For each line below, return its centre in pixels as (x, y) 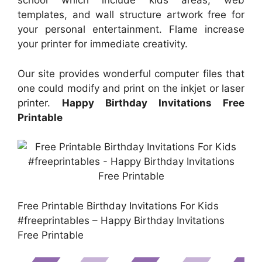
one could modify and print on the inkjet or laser (131, 88)
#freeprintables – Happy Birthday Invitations (121, 220)
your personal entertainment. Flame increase (131, 30)
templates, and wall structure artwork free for (131, 15)
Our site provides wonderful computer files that (131, 73)
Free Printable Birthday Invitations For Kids (118, 206)
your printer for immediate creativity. (103, 44)
